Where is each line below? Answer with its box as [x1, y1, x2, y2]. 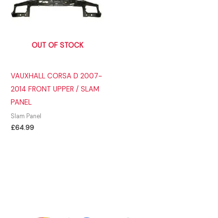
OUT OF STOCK [32, 40, 84, 50]
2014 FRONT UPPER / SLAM [11, 85, 100, 94]
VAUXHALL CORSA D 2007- [11, 72, 103, 81]
